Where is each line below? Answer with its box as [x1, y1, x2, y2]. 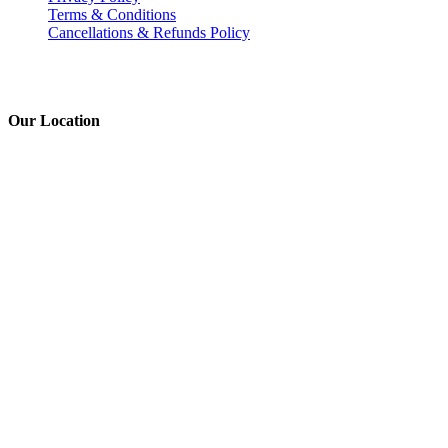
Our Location [8, 111, 100, 129]
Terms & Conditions [48, 6, 176, 24]
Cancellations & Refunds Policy [48, 24, 250, 42]
